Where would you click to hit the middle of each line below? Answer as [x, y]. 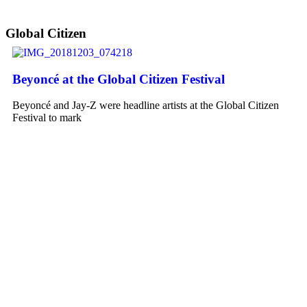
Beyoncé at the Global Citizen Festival [119, 79]
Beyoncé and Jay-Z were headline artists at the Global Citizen [146, 106]
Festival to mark [47, 118]
